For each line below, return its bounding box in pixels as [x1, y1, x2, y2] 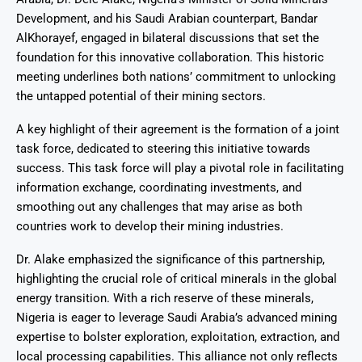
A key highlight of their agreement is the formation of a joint [16, 122, 339, 137]
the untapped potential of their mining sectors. [16, 89, 266, 104]
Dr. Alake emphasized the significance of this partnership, [16, 252, 325, 267]
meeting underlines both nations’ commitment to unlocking [16, 69, 335, 85]
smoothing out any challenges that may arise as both [16, 200, 302, 215]
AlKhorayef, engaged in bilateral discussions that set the [16, 31, 319, 46]
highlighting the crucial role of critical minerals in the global [16, 271, 337, 287]
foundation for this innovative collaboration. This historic [16, 50, 324, 65]
